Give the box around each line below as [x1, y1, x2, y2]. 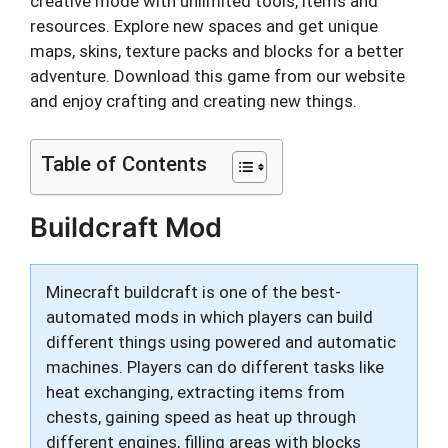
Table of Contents [41, 152, 207, 176]
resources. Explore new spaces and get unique [30, 15, 378, 36]
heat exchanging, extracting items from [46, 382, 345, 402]
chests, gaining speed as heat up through [46, 407, 356, 427]
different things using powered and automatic [46, 332, 396, 352]
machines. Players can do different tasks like [46, 357, 384, 377]
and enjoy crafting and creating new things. [30, 90, 357, 111]
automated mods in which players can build [46, 307, 373, 327]
